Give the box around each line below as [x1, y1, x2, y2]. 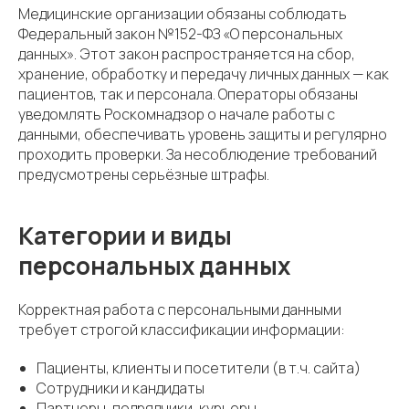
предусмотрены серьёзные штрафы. [18, 163, 269, 184]
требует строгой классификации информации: [18, 319, 345, 340]
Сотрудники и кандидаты [37, 377, 204, 398]
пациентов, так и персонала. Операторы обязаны [18, 83, 358, 104]
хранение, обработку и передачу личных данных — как [18, 63, 389, 84]
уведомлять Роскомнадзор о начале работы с [18, 103, 335, 124]
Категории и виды [18, 218, 232, 252]
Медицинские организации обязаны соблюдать [18, 3, 347, 24]
